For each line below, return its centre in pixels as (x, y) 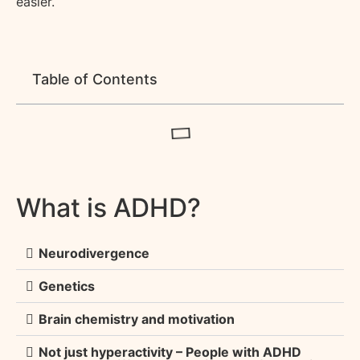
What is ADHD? (108, 208)
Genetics (67, 286)
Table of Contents (95, 80)
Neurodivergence (94, 254)
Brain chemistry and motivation (137, 319)
